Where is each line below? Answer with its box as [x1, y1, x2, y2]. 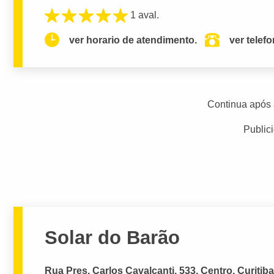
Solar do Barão [45, 226, 180, 248]
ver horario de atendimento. [69, 34, 198, 45]
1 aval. [130, 9, 160, 20]
